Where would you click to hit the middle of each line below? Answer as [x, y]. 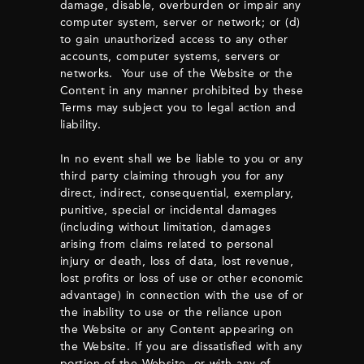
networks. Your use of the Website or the [177, 74]
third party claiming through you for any [172, 176]
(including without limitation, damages [166, 227]
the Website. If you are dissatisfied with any [182, 347]
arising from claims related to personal [167, 244]
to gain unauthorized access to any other [174, 39]
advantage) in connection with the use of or [182, 295]
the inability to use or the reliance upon [171, 312]
